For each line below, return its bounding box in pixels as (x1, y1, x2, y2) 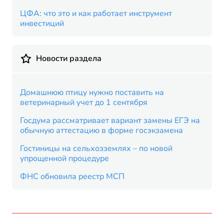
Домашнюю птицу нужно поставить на (20, 87, 164, 98)
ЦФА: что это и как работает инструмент (20, 8, 172, 19)
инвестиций (20, 18, 64, 29)
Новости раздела (36, 53, 101, 64)
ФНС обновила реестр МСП (20, 171, 124, 182)
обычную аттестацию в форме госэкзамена (20, 125, 183, 136)
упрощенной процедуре (20, 153, 109, 164)
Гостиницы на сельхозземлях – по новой (20, 143, 172, 154)
